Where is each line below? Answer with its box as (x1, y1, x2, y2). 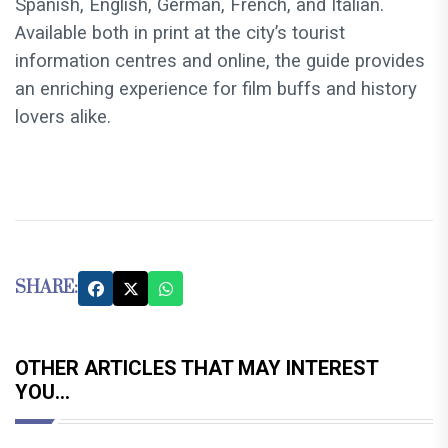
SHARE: (15, 277, 78, 300)
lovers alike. (15, 106, 111, 129)
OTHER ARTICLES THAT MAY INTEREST (15, 356, 378, 381)
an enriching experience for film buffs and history (15, 78, 417, 101)
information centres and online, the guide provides (15, 50, 425, 73)
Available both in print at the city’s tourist (15, 22, 345, 45)
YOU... (15, 380, 70, 405)
